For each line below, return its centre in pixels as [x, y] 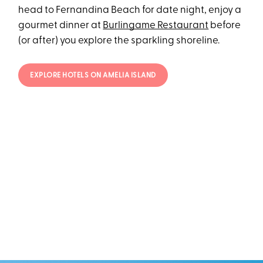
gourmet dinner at [61, 25]
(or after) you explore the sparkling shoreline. [119, 41]
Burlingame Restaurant [156, 25]
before [225, 25]
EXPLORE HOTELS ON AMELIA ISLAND [93, 76]
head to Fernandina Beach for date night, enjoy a [130, 10]
